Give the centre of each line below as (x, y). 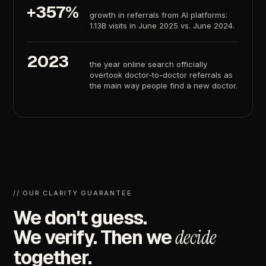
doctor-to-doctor (156, 75)
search (161, 64)
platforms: (209, 15)
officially (192, 64)
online (134, 64)
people (155, 86)
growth (103, 15)
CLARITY (61, 193)
